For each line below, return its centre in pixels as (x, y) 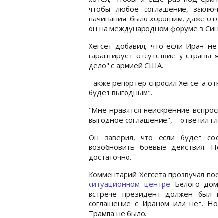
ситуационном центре (129, 184)
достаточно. (110, 156)
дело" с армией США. (126, 65)
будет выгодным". (120, 92)
